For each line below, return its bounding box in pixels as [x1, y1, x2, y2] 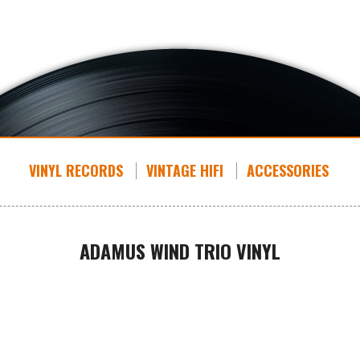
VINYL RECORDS [28, 160, 123, 181]
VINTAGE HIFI [145, 160, 223, 181]
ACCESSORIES [246, 160, 329, 181]
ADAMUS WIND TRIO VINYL [80, 236, 280, 265]
